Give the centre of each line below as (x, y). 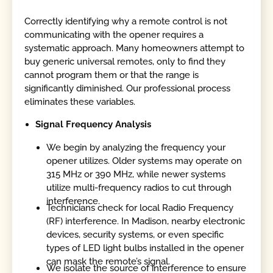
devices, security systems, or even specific (135, 234)
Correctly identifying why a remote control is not (126, 21)
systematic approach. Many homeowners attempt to (135, 48)
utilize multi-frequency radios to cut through (139, 187)
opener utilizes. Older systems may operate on (144, 161)
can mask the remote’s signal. (108, 261)
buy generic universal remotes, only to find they (125, 61)
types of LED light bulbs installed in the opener (145, 248)
